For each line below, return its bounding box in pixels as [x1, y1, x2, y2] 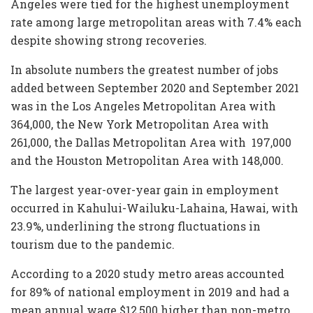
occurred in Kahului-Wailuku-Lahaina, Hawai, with [10, 201, 298, 216]
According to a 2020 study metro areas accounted [10, 266, 284, 282]
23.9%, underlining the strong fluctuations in [10, 219, 261, 234]
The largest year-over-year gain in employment [10, 182, 279, 198]
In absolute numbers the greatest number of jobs [10, 62, 278, 78]
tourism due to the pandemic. [10, 237, 175, 252]
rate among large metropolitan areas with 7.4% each [10, 15, 302, 30]
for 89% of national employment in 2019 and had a [10, 284, 289, 300]
